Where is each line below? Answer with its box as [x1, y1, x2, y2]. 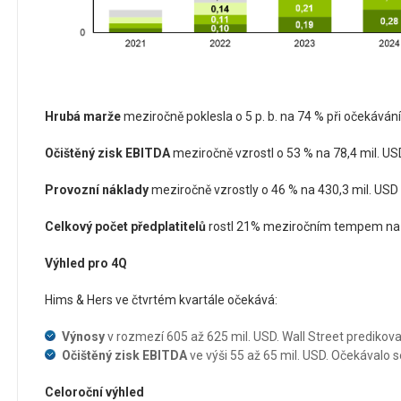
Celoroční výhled [45, 384, 144, 399]
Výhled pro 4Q [45, 255, 127, 270]
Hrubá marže [45, 108, 121, 124]
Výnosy [62, 328, 105, 344]
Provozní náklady [45, 182, 149, 197]
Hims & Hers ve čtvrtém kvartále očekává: [45, 292, 277, 307]
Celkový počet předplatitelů [45, 218, 206, 234]
